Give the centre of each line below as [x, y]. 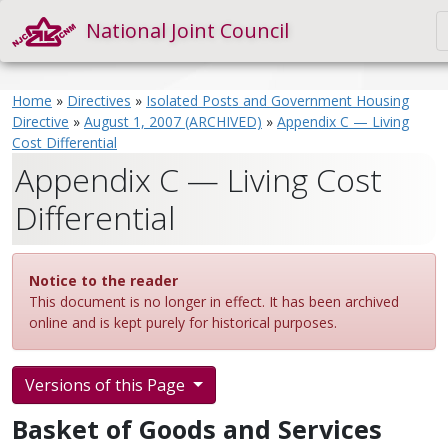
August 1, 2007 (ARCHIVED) [173, 121]
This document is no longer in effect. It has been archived [214, 301]
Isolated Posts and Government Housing [277, 100]
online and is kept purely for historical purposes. [183, 322]
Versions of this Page [107, 385]
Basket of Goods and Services [197, 429]
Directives [99, 100]
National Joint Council [187, 30]
